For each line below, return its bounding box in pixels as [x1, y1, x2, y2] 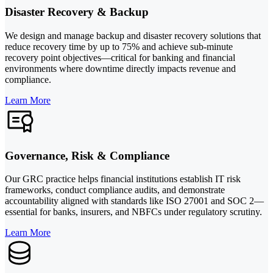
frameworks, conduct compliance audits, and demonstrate [5, 185, 225, 196]
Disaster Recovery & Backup [5, 5, 149, 19]
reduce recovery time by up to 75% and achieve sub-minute [5, 41, 233, 52]
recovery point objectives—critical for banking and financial [5, 52, 235, 63]
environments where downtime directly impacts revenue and [5, 63, 236, 74]
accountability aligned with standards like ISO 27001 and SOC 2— [5, 196, 264, 207]
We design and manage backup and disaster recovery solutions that [5, 30, 261, 41]
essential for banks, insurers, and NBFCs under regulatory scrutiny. [5, 207, 262, 218]
